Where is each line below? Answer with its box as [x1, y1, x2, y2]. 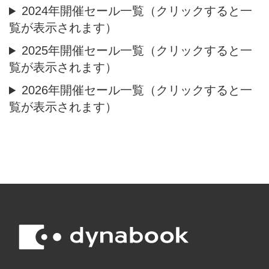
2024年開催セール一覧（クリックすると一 [22, 4, 253, 18]
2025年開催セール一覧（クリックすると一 [22, 44, 253, 58]
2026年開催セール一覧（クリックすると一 [22, 83, 253, 97]
